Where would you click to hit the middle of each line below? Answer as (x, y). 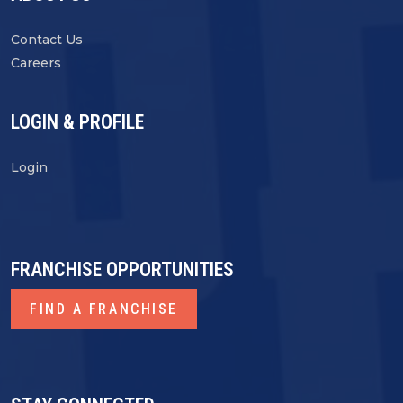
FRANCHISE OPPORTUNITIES (122, 269)
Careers (36, 63)
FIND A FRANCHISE (104, 309)
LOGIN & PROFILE (77, 121)
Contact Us (47, 40)
